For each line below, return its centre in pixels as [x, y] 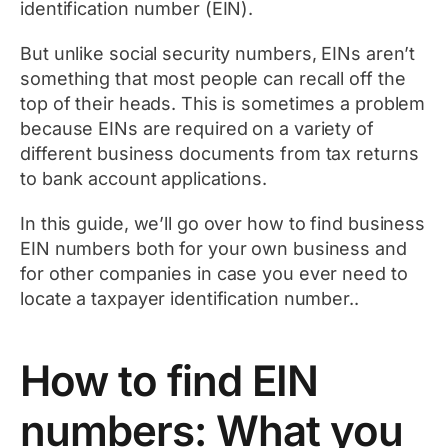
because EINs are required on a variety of [197, 129]
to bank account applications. [144, 179]
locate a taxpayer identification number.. [189, 299]
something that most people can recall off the [213, 79]
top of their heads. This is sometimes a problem [223, 104]
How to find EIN [169, 381]
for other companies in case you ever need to [214, 274]
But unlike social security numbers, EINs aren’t [218, 54]
